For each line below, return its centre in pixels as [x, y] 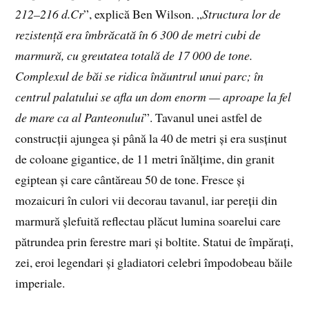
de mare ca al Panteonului [80, 117]
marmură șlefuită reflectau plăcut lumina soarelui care [148, 220]
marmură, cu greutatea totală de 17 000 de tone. [134, 55]
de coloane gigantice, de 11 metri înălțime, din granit [145, 158]
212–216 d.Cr [50, 13]
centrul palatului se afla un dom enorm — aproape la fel [153, 96]
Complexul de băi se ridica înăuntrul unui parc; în [140, 76]
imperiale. [40, 282]
